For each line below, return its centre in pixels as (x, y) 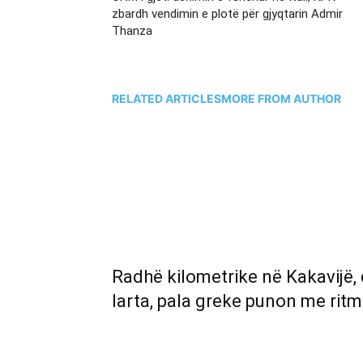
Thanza (132, 31)
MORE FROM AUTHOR (281, 98)
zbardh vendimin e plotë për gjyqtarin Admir (227, 14)
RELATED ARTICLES (167, 98)
